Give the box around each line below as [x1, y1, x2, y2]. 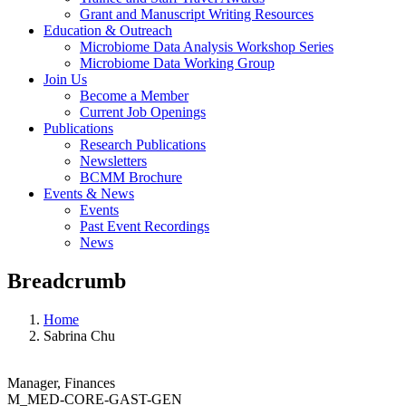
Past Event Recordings [80, 217, 209, 234]
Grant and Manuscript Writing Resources [80, 5, 314, 22]
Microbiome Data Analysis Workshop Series [80, 38, 333, 54]
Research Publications [80, 136, 206, 152]
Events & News [43, 185, 134, 201]
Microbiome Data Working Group [80, 54, 275, 71]
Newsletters [80, 152, 147, 169]
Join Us [43, 71, 87, 87]
